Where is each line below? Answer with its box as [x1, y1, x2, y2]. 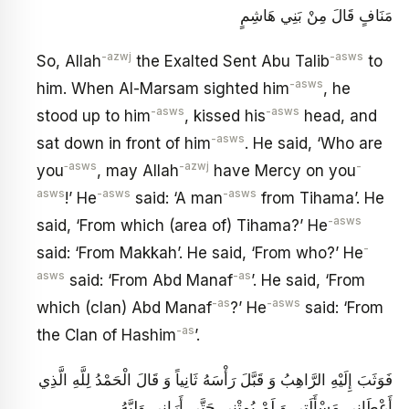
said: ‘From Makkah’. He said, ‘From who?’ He [37, 243, 363, 262]
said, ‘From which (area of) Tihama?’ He [37, 215, 328, 235]
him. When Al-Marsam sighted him [37, 79, 289, 98]
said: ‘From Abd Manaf [65, 270, 233, 289]
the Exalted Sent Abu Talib [131, 51, 330, 70]
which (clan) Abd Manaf [37, 298, 212, 317]
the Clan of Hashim [37, 325, 176, 344]
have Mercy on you [209, 161, 356, 180]
